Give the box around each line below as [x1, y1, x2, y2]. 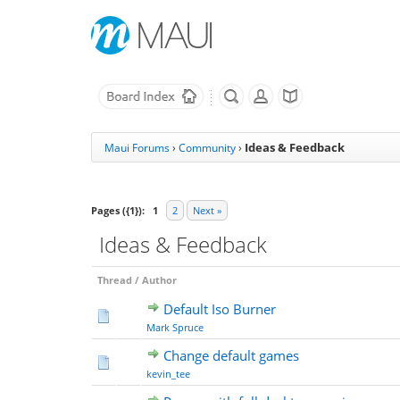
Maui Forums [104, 140, 170, 155]
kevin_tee [146, 367, 190, 380]
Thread [97, 273, 132, 287]
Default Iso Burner [163, 300, 276, 318]
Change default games [163, 346, 299, 364]
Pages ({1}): [91, 204, 145, 217]
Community [179, 140, 236, 155]
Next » [193, 204, 221, 217]
